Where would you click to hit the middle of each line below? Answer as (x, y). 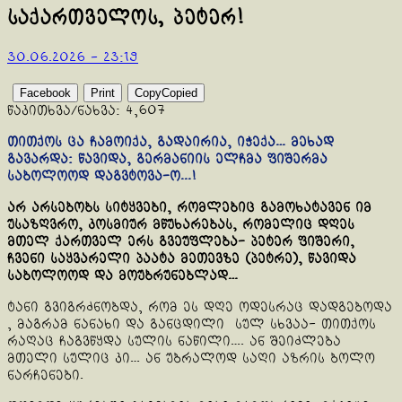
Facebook (45, 92)
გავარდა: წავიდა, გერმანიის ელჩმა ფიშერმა (167, 159)
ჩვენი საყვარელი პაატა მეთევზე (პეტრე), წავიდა (182, 258)
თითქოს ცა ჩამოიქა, (79, 142)
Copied (179, 92)
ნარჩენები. (45, 375)
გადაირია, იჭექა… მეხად (245, 142)
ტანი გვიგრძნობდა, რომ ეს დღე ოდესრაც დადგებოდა (200, 307)
